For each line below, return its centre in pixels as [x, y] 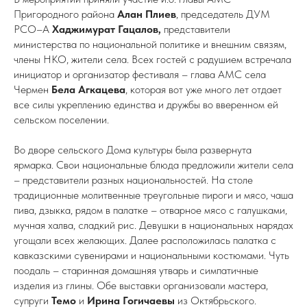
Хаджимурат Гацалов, [107, 29]
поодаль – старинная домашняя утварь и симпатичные [136, 270]
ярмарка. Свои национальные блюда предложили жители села [153, 165]
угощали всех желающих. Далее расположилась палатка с [145, 240]
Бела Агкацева [88, 89]
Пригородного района [65, 14]
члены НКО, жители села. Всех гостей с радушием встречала [152, 59]
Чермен [33, 89]
